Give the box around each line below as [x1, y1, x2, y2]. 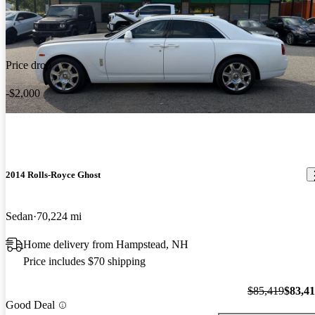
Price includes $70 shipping [23, 255, 146, 267]
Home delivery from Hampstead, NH [23, 238, 188, 250]
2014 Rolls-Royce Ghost [6, 169, 101, 180]
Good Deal [6, 299, 55, 311]
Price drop [6, 58, 51, 71]
